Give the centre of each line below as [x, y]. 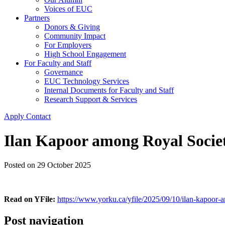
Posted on [21, 165]
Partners [37, 18]
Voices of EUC [68, 9]
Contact [38, 116]
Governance [64, 72]
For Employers [68, 45]
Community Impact [75, 36]
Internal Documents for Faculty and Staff [109, 90]
